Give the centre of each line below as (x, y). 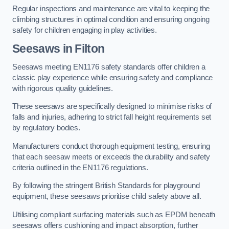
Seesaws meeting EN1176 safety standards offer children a (109, 67)
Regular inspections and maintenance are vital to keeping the (111, 8)
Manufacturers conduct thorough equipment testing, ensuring (111, 146)
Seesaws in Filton (59, 49)
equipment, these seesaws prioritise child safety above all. (108, 197)
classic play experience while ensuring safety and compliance (113, 77)
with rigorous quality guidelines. (63, 88)
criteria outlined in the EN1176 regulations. (81, 167)
